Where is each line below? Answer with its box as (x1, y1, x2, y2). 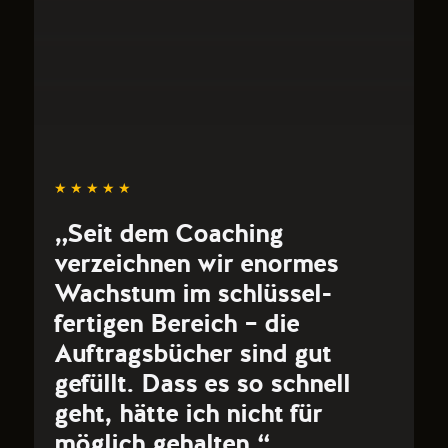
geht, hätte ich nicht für (53, 397, 322, 432)
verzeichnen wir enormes (53, 247, 338, 282)
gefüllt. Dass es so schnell (53, 367, 350, 402)
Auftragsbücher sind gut (53, 337, 331, 372)
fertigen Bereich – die (53, 307, 299, 342)
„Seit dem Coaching (53, 217, 283, 252)
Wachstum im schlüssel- (53, 277, 332, 312)
